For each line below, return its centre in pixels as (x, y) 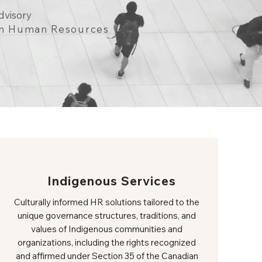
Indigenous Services (112, 181)
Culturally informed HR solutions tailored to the (107, 202)
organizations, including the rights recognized (107, 242)
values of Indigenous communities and (107, 229)
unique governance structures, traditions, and (107, 216)
